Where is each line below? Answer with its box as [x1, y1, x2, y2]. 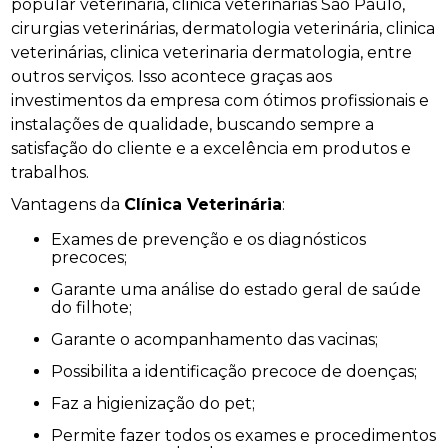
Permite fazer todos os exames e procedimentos [51, 425, 64, 445]
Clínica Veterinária [124, 194, 283, 214]
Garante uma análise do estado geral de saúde [51, 279, 65, 299]
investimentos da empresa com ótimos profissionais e [11, 90, 430, 110]
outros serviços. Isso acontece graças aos [11, 66, 333, 86]
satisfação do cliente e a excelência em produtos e [11, 138, 412, 158]
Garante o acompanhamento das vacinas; [64, 329, 379, 349]
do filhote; [51, 297, 133, 317]
